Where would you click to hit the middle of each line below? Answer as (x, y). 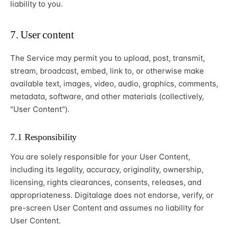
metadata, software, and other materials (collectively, (107, 97)
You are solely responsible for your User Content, (100, 157)
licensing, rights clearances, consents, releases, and (106, 182)
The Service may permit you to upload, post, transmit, (108, 58)
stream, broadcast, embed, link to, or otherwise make (107, 71)
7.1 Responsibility (44, 137)
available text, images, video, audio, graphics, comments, (114, 84)
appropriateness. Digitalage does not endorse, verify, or (112, 195)
